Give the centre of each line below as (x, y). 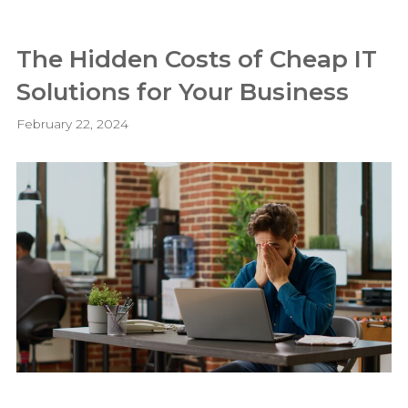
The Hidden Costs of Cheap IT (197, 59)
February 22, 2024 (73, 123)
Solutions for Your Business (183, 92)
